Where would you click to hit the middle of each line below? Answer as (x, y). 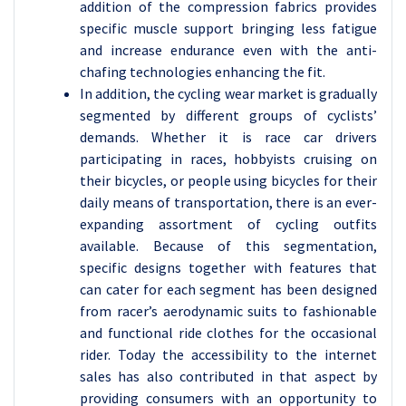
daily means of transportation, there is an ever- (228, 202)
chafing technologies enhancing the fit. (203, 72)
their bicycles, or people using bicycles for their (228, 180)
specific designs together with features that (228, 267)
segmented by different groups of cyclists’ (228, 115)
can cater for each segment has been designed (228, 289)
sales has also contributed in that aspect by (228, 376)
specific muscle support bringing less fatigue (228, 28)
